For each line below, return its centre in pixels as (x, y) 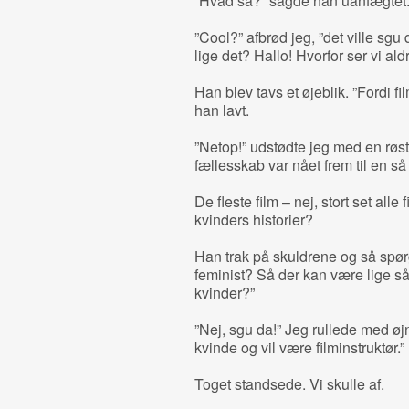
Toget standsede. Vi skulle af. (289, 384)
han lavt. (221, 110)
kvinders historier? (253, 220)
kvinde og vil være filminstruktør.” (299, 347)
